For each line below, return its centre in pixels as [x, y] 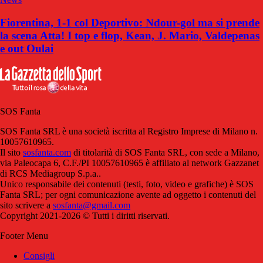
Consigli [39, 255]
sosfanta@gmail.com [92, 205]
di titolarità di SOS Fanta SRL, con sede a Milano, [165, 152]
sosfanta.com [47, 152]
